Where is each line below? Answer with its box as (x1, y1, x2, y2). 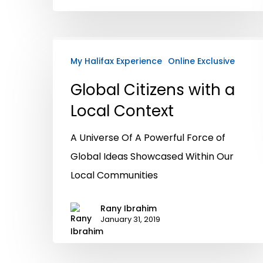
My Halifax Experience (70, 55, 162, 67)
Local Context (70, 100, 174, 122)
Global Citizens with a (70, 79, 235, 100)
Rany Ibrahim (100, 202, 157, 214)
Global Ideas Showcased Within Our (70, 149, 234, 163)
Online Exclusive (168, 55, 235, 67)
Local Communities (70, 168, 158, 182)
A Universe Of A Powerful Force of (70, 130, 225, 144)
